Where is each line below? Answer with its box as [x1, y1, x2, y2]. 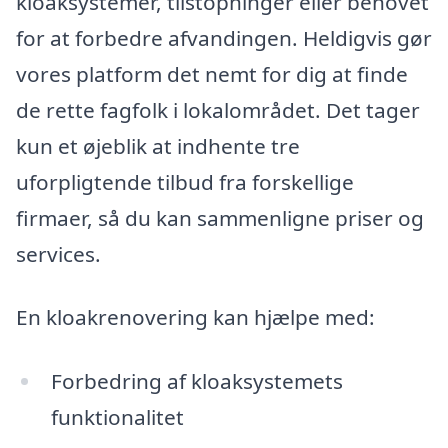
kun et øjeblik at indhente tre [16, 131, 300, 160]
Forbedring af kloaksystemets [50, 367, 343, 396]
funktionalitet [50, 403, 184, 432]
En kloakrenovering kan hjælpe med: [16, 303, 375, 332]
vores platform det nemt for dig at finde [16, 59, 408, 88]
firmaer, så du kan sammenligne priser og [16, 203, 424, 232]
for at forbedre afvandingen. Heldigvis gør [16, 23, 432, 52]
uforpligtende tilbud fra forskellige [16, 167, 354, 196]
